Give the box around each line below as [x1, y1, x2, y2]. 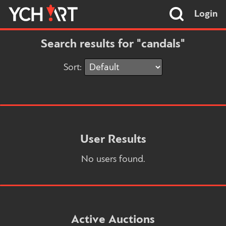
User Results [80, 133, 146, 146]
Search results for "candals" [41, 38, 185, 51]
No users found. [81, 154, 145, 164]
